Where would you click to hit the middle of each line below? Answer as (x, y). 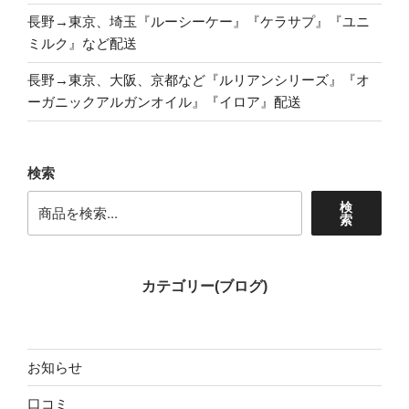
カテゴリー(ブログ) (204, 287)
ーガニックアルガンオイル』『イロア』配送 (164, 102)
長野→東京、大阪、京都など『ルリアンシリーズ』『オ (199, 80)
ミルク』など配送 (82, 44)
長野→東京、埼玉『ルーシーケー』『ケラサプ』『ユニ (199, 22)
